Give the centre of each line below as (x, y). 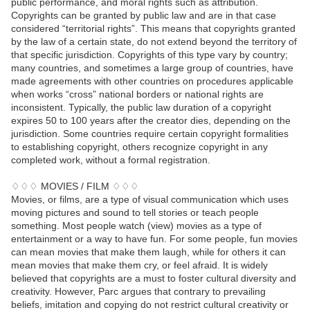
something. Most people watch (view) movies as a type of (136, 226)
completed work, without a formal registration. (111, 160)
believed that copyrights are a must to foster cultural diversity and (154, 279)
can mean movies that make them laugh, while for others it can (148, 252)
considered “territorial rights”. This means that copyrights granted (153, 29)
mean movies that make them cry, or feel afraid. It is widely (139, 265)
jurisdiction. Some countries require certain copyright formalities (150, 134)
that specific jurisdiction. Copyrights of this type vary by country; (149, 55)
